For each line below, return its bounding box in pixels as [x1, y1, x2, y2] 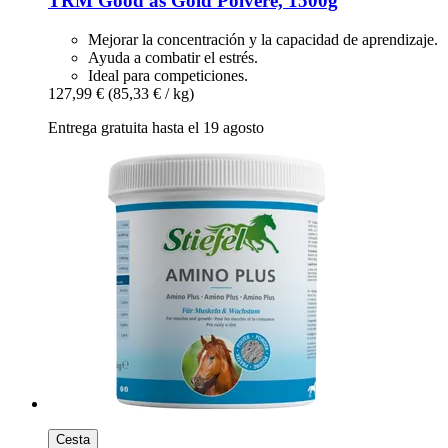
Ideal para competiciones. [88, 66, 248, 84]
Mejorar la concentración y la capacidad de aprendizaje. [88, 30, 438, 48]
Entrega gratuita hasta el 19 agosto [48, 118, 264, 136]
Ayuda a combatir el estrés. [88, 48, 258, 66]
